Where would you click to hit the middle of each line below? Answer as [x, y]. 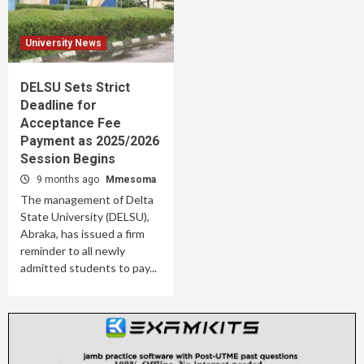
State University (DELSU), [85, 217]
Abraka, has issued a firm [82, 234]
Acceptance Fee [71, 123]
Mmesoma [131, 180]
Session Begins [68, 159]
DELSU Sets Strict [75, 87]
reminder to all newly [73, 251]
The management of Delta [87, 199]
